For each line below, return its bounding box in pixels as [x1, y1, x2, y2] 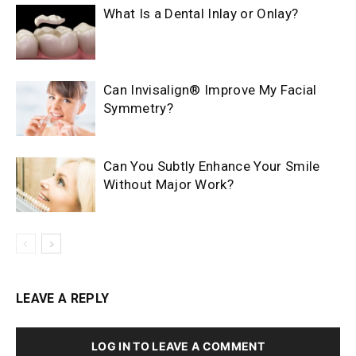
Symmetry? [103, 100, 173, 117]
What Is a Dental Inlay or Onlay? [103, 6, 299, 22]
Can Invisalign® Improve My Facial [103, 82, 317, 99]
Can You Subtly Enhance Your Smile [103, 158, 320, 175]
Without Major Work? [103, 176, 234, 193]
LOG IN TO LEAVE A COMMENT [91, 339, 265, 354]
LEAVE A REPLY [16, 291, 110, 307]
